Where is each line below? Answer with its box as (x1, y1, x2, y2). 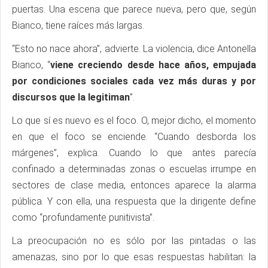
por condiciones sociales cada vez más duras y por (12, 75, 256, 87)
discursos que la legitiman (12, 92, 130, 103)
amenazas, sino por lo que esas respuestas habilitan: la (12, 251, 256, 263)
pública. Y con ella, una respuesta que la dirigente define (12, 196, 256, 208)
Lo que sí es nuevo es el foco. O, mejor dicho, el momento (12, 115, 256, 127)
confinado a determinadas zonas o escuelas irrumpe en (12, 163, 256, 175)
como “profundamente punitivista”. (12, 212, 154, 224)
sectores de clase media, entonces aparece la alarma (12, 179, 256, 191)
